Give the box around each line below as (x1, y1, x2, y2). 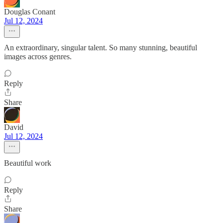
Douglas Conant (4, 7, 55, 16)
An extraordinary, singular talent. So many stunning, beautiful (4, 43, 197, 52)
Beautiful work (4, 159, 51, 167)
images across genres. (4, 52, 72, 61)
